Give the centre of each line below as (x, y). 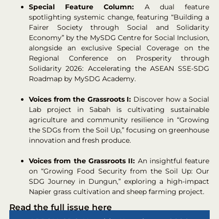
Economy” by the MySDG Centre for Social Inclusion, (119, 38)
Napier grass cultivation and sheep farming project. (117, 192)
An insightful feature (172, 161)
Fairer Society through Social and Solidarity (119, 28)
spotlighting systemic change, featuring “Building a (119, 17)
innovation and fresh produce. (80, 141)
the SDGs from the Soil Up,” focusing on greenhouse (119, 130)
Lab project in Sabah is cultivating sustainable (119, 110)
